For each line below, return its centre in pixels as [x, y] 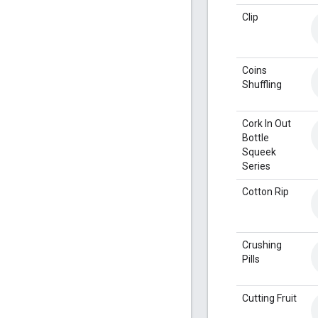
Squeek [259, 152]
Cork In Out [267, 123]
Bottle [256, 137]
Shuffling [262, 84]
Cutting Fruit [269, 298]
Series [256, 166]
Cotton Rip [265, 191]
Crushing [262, 245]
